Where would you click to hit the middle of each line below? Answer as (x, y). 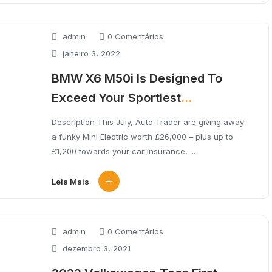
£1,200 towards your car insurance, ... (124, 151)
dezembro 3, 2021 (95, 248)
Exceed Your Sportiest (116, 98)
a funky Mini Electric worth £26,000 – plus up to (142, 137)
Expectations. (92, 117)
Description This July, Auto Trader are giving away (148, 122)
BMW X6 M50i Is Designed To (137, 78)
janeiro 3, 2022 (90, 53)
